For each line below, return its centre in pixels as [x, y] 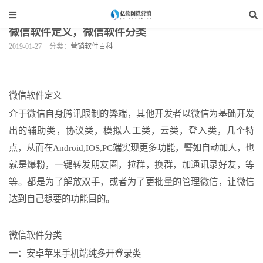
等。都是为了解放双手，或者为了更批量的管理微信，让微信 [131, 182]
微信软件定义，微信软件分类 [77, 32]
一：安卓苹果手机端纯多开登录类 [75, 253]
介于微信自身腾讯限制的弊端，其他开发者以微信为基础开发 [131, 114]
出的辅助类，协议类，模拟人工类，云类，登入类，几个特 [131, 131]
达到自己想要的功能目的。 [62, 199]
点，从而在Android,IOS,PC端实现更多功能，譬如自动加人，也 [131, 148]
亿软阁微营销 [65, 10]
